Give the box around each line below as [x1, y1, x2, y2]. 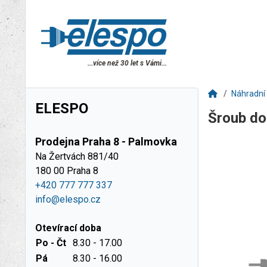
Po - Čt [36, 237, 66, 249]
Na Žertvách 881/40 [35, 151, 119, 162]
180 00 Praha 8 [35, 165, 98, 176]
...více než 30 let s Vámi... [88, 59, 167, 67]
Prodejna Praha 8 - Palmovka [35, 135, 177, 148]
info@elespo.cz [35, 194, 101, 205]
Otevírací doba [35, 222, 101, 234]
